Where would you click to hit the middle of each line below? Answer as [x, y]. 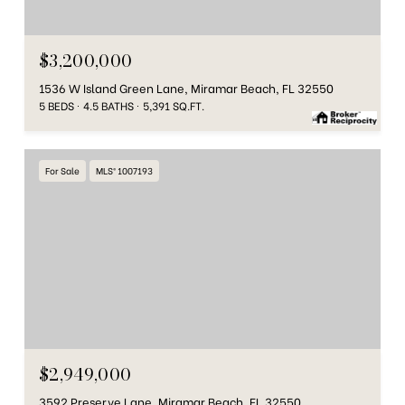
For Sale [62, 170]
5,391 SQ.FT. [174, 105]
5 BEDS [57, 105]
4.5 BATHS [108, 105]
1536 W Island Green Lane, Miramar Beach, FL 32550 [186, 87]
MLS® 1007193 [124, 170]
